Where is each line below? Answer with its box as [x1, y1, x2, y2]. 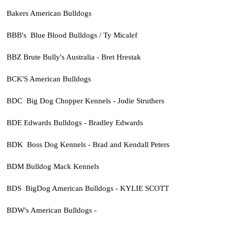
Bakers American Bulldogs [6, 9, 92, 18]
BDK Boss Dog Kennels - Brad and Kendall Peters [6, 140, 169, 149]
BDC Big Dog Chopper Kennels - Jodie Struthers [6, 96, 164, 105]
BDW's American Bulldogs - [6, 206, 99, 215]
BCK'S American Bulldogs [6, 74, 91, 83]
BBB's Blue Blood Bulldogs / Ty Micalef [6, 31, 137, 40]
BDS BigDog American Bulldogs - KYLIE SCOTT [6, 184, 169, 193]
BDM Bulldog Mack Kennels [6, 162, 99, 171]
